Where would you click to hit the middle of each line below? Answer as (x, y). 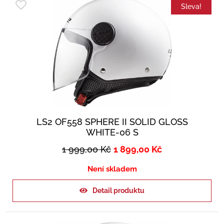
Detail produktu (118, 191)
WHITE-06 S (112, 132)
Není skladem (112, 169)
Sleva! (191, 7)
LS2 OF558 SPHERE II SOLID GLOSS (112, 122)
